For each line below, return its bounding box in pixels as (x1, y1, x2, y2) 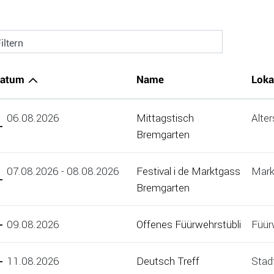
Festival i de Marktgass (136, 164, 240, 179)
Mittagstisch (136, 111, 194, 125)
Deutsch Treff (136, 254, 199, 268)
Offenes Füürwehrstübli (136, 217, 241, 232)
